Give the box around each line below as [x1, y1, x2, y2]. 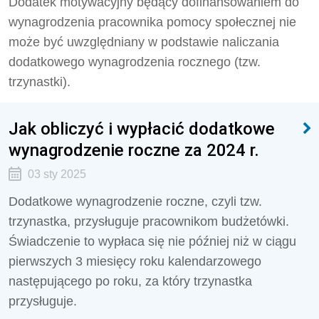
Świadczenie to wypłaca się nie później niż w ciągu [9, 234, 296, 249]
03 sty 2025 [27, 168, 86, 180]
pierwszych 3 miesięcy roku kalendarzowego [9, 254, 261, 268]
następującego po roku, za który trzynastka [9, 274, 252, 288]
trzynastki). [9, 75, 70, 89]
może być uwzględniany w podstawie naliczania [9, 35, 279, 49]
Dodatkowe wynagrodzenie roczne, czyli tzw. [9, 194, 262, 209]
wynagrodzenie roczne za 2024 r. [9, 140, 259, 160]
